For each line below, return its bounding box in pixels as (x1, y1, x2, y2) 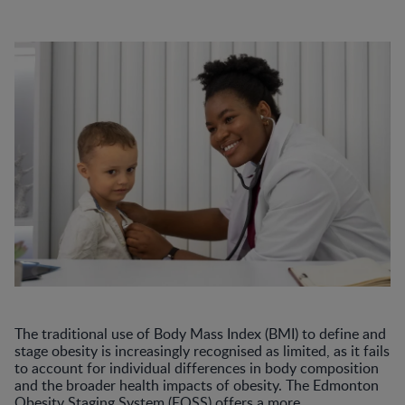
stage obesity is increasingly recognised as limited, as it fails (14, 340, 390, 361)
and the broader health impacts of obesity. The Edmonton (14, 374, 379, 395)
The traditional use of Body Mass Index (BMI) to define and (14, 323, 386, 344)
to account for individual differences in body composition (14, 357, 379, 378)
